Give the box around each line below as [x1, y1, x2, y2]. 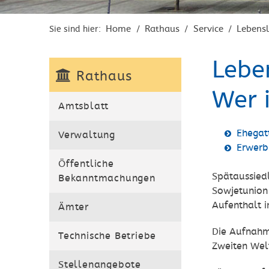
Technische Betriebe [58, 230, 157, 242]
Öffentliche [58, 158, 114, 170]
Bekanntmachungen [58, 172, 156, 184]
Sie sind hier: [49, 24, 103, 34]
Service [193, 23, 223, 34]
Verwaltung [58, 129, 115, 141]
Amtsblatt [58, 100, 109, 112]
